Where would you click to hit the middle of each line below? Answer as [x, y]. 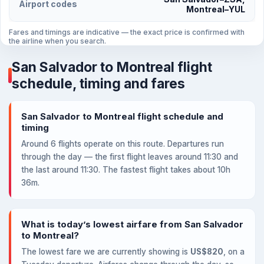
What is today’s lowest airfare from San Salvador [132, 224]
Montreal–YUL [216, 9]
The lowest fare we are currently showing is [106, 252]
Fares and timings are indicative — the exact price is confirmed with [127, 32]
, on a [234, 252]
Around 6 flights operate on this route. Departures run [123, 144]
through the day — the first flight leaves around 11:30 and [130, 157]
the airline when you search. [57, 41]
